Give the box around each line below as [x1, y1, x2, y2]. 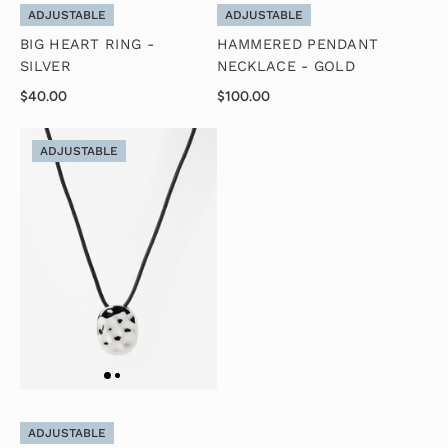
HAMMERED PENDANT [216, 36, 379, 54]
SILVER [20, 58, 71, 76]
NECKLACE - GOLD [216, 58, 355, 76]
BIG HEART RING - [20, 36, 154, 54]
